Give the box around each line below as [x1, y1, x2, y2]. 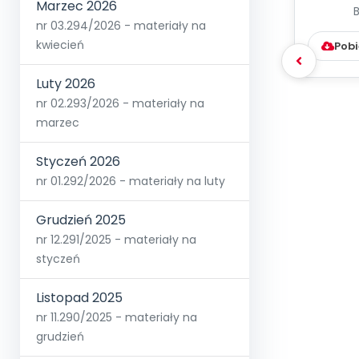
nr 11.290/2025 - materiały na [36, 309, 197, 326]
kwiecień [36, 37, 84, 54]
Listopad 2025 [36, 288, 123, 308]
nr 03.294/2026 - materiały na [36, 18, 206, 34]
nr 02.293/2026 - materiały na [36, 95, 204, 112]
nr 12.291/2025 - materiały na [36, 232, 196, 248]
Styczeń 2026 [36, 152, 120, 171]
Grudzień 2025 [36, 211, 126, 230]
